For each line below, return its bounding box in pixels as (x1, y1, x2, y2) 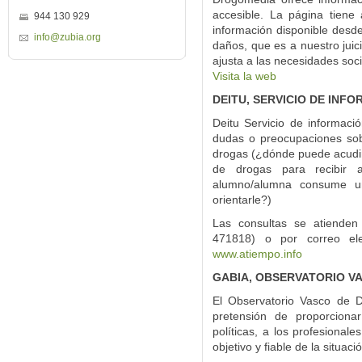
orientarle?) (213, 193, 271, 206)
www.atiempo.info (213, 247, 302, 260)
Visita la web (213, 69, 276, 82)
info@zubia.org (34, 32, 101, 43)
